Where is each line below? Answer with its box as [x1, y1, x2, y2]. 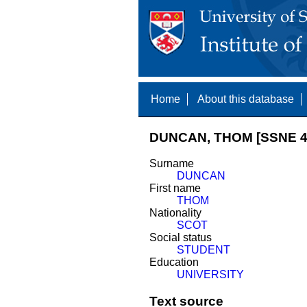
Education [149, 256, 199, 269]
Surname [149, 158, 194, 170]
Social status [149, 232, 212, 244]
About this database [197, 93, 294, 105]
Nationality [149, 207, 201, 219]
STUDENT [176, 244, 230, 256]
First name [149, 182, 201, 195]
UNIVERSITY [176, 269, 244, 281]
